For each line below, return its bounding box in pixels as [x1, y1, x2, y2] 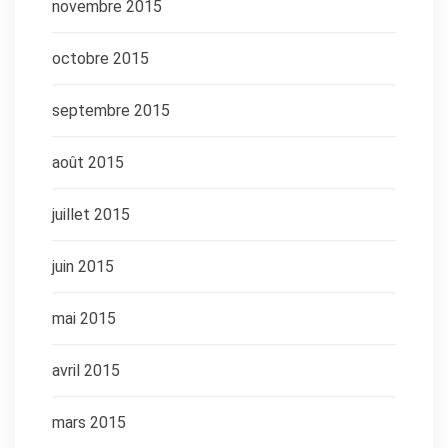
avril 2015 [52, 360, 120, 380]
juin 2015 [52, 256, 114, 276]
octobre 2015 [52, 48, 149, 68]
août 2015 [52, 152, 124, 172]
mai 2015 [52, 308, 116, 328]
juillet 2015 [52, 204, 130, 224]
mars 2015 [52, 412, 126, 432]
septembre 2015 [52, 100, 170, 120]
